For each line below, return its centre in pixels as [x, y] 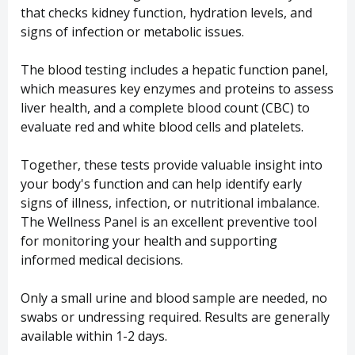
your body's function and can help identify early [161, 184]
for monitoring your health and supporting [149, 241]
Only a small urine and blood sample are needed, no [174, 298]
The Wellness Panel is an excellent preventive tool [169, 222]
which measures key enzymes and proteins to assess [177, 89]
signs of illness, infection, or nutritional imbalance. [170, 203]
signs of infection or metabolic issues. [132, 32]
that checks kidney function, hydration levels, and [166, 13]
